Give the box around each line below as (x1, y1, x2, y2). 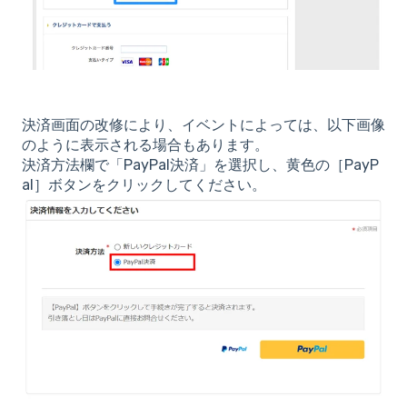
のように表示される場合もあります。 (22, 135, 269, 154)
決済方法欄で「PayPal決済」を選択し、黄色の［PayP (22, 155, 379, 174)
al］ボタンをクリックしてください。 (22, 175, 266, 194)
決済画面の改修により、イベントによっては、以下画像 (22, 115, 385, 134)
